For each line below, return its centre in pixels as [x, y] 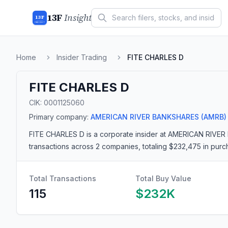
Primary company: [59, 117]
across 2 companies [104, 146]
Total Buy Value [163, 178]
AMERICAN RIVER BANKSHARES [145, 117]
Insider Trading [82, 57]
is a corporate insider [121, 134]
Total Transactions [63, 178]
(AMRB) [213, 117]
